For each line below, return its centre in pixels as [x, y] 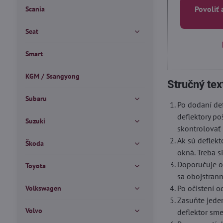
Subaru [36, 99]
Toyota [35, 166]
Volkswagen [43, 188]
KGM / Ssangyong [52, 76]
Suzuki [35, 121]
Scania [35, 9]
